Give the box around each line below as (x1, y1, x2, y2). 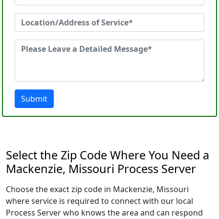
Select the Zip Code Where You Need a (6, 147, 209, 163)
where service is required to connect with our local (6, 196, 193, 206)
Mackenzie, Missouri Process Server (6, 161, 196, 176)
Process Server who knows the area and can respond (6, 207, 203, 218)
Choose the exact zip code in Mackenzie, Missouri (6, 184, 189, 195)
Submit (21, 93, 47, 104)
